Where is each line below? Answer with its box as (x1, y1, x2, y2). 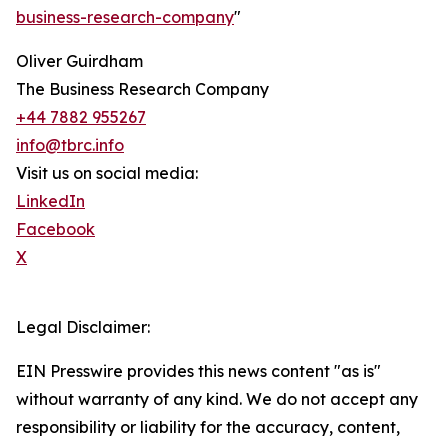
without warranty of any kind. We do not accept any (16, 389, 418, 410)
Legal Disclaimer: (16, 317, 150, 338)
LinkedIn (16, 191, 85, 212)
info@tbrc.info (16, 135, 124, 156)
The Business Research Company (16, 79, 269, 100)
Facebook (16, 219, 95, 240)
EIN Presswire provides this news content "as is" (16, 361, 381, 382)
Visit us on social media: (16, 163, 198, 184)
